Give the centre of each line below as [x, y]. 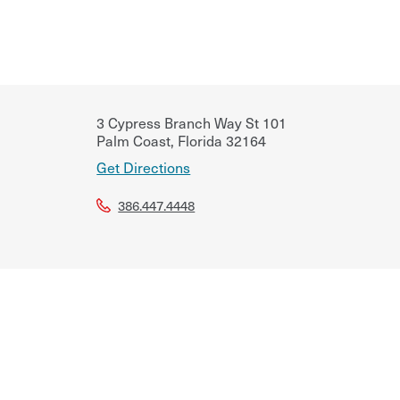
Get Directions [144, 167]
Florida [199, 140]
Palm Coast [134, 140]
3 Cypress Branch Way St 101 [192, 122]
